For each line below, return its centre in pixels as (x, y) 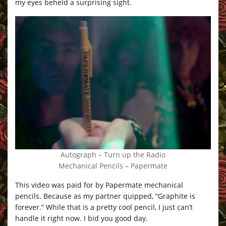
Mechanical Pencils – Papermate (113, 165)
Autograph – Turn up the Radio (113, 154)
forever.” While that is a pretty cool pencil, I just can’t (104, 207)
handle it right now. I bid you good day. (81, 218)
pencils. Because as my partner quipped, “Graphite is (105, 196)
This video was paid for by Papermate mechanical (99, 185)
